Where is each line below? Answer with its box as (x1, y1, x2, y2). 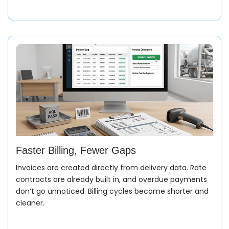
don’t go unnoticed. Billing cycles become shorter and (16, 186, 209, 196)
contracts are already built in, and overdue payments (16, 174, 207, 185)
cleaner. (16, 197, 44, 208)
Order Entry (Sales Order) (51, 194, 147, 203)
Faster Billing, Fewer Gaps (16, 144, 136, 156)
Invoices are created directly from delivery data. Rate (16, 162, 207, 173)
